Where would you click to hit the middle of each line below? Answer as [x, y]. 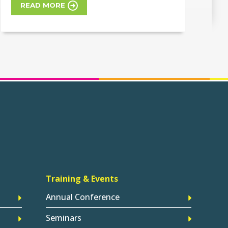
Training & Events [82, 179]
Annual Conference [83, 197]
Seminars [64, 218]
